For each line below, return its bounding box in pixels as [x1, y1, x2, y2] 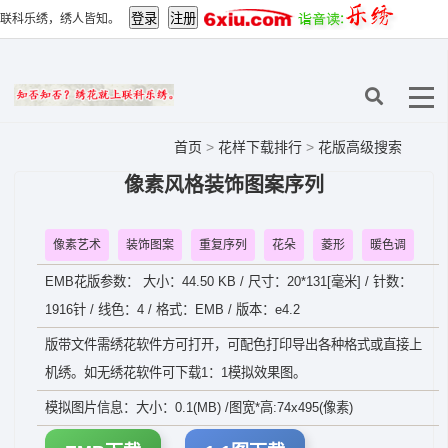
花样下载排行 [218, 139, 306, 155]
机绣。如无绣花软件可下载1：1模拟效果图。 [45, 365, 306, 380]
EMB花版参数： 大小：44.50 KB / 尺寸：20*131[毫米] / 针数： [45, 274, 412, 289]
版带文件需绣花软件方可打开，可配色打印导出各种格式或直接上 [45, 337, 422, 352]
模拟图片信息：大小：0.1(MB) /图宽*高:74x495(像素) [45, 400, 353, 415]
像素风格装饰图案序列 [124, 174, 324, 196]
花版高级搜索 [318, 139, 402, 155]
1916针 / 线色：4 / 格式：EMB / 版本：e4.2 [45, 302, 300, 317]
